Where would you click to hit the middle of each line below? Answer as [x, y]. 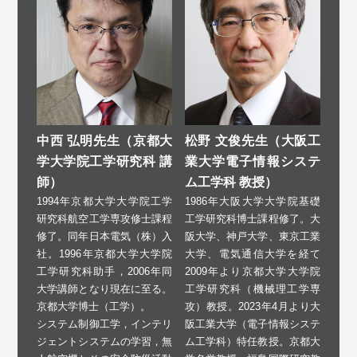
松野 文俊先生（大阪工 [253, 140]
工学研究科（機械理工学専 [253, 288]
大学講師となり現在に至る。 [104, 288]
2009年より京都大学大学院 [253, 271]
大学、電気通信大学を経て [253, 253]
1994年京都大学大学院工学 [104, 201]
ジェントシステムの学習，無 [104, 341]
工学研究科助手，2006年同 [104, 271]
